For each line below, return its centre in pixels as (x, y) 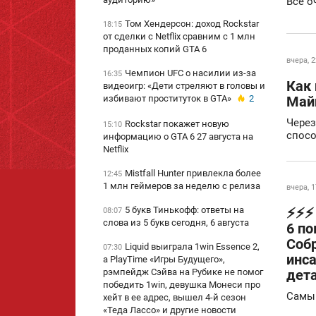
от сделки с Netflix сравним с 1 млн (179, 36)
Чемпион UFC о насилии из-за (190, 73)
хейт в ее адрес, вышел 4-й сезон (175, 298)
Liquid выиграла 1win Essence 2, (192, 247)
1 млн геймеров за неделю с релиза (182, 186)
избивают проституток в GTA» (167, 98)
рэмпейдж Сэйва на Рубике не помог (183, 272)
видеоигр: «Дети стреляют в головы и (184, 86)
